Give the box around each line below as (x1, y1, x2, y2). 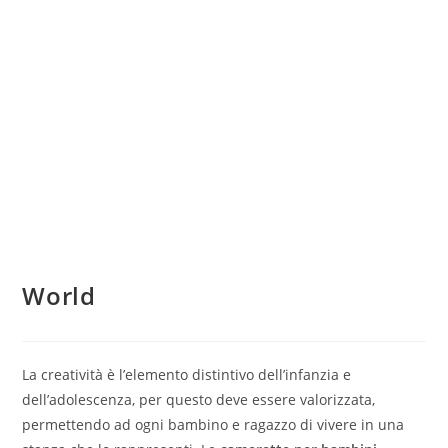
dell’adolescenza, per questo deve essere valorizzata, (22, 390, 376, 410)
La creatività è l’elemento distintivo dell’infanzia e (22, 365, 352, 385)
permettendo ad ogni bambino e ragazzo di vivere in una (22, 415, 405, 435)
